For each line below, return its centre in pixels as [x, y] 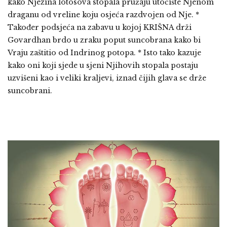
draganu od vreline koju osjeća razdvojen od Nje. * [103, 15]
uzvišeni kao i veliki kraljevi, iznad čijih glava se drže [107, 78]
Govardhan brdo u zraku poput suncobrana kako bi [104, 40]
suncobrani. [30, 91]
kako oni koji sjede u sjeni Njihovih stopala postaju [103, 66]
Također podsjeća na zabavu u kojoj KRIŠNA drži [100, 28]
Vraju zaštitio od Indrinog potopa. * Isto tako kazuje [104, 53]
